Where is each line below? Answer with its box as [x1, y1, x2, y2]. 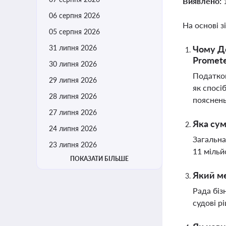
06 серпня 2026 [49, 11, 100, 20]
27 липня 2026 [49, 108, 97, 117]
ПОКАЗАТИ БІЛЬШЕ [70, 155, 129, 162]
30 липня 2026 [49, 60, 97, 68]
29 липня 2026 [49, 76, 97, 84]
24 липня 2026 [49, 124, 97, 133]
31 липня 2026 [49, 43, 97, 52]
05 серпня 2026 [49, 27, 100, 36]
